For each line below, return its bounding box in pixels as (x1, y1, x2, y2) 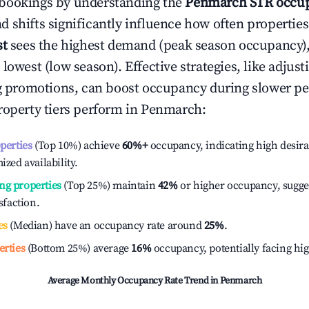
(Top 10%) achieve (32, 139, 120, 152)
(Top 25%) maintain (61, 179, 156, 192)
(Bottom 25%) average (25, 241, 129, 255)
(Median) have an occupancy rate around (7, 219, 204, 232)
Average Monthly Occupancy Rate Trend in (47, 275, 220, 287)
